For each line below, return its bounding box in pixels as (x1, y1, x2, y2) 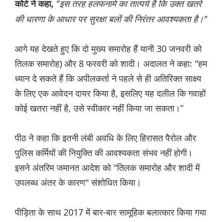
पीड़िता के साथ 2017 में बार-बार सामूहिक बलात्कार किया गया (15, 206, 206, 219)
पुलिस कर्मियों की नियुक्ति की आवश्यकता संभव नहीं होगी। (15, 147, 193, 159)
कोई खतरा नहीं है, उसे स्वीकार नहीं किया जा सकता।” (15, 102, 183, 114)
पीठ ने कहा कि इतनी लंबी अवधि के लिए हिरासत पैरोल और (15, 132, 196, 144)
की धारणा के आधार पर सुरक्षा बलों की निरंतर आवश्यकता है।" (15, 13, 207, 25)
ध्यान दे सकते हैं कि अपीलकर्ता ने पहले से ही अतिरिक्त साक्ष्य (15, 72, 201, 85)
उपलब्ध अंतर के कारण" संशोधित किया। (15, 176, 141, 189)
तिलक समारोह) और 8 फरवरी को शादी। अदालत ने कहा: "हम (15, 57, 207, 70)
